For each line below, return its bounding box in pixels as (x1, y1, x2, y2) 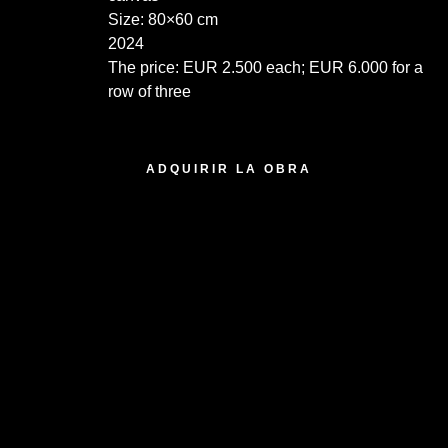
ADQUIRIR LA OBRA (145, 161, 312, 176)
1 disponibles (107, 110, 212, 128)
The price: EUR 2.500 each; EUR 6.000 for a (107, 59, 423, 77)
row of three (107, 83, 191, 101)
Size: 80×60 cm (107, 11, 218, 29)
